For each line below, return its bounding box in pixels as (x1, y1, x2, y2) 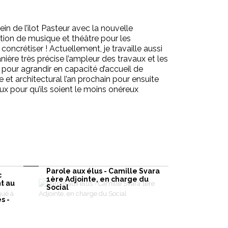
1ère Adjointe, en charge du (46, 175, 149, 183)
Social (46, 183, 69, 191)
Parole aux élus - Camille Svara (46, 166, 160, 175)
